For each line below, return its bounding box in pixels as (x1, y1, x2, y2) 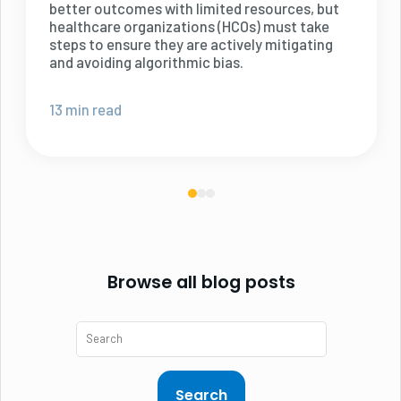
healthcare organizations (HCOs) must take (48, 16, 329, 35)
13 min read (48, 100, 122, 119)
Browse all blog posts (107, 269, 295, 294)
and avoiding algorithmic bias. (48, 52, 243, 71)
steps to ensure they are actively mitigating (48, 34, 333, 53)
